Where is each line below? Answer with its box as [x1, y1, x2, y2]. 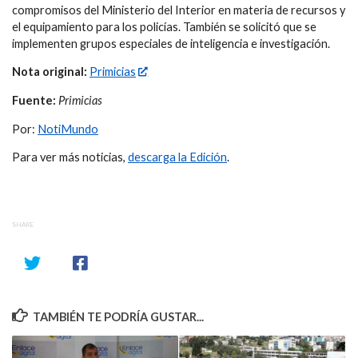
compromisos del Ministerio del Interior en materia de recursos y [12, 2, 345, 17]
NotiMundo [38, 121, 98, 136]
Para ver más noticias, [12, 150, 128, 165]
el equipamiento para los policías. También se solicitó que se [12, 19, 316, 34]
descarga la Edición [128, 150, 227, 165]
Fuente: [12, 93, 56, 107]
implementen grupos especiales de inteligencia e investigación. [12, 36, 330, 50]
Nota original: [12, 65, 87, 79]
